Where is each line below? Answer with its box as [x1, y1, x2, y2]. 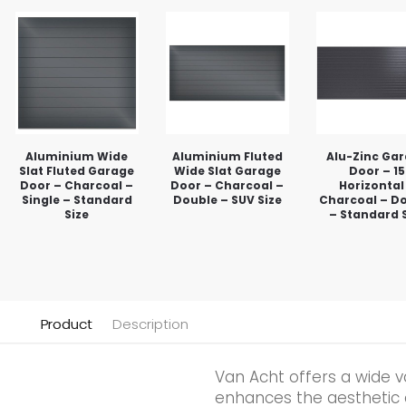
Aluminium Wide [25, 149, 129, 165]
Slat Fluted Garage [19, 163, 135, 179]
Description [111, 314, 188, 333]
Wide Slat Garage [173, 163, 281, 179]
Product [40, 314, 92, 333]
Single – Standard [21, 192, 132, 208]
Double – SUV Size [172, 192, 282, 208]
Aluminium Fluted [171, 149, 283, 165]
